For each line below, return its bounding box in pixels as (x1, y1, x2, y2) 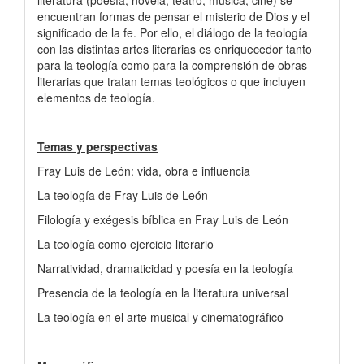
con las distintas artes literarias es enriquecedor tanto (37, 40, 312, 57)
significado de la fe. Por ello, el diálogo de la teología (37, 24, 308, 41)
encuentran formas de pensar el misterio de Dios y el (37, 7, 310, 24)
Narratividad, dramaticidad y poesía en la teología (37, 259, 293, 276)
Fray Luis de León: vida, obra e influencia (37, 162, 250, 179)
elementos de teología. (37, 89, 155, 106)
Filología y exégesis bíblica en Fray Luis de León (37, 210, 288, 227)
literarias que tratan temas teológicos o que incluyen (37, 72, 305, 89)
